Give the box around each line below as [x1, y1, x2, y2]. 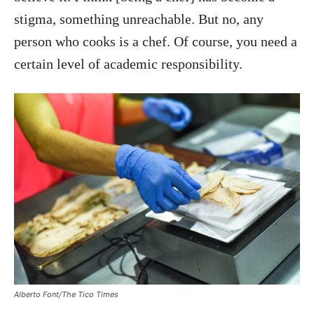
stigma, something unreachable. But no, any [14, 11, 264, 27]
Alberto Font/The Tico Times [14, 289, 118, 299]
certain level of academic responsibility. [14, 56, 243, 72]
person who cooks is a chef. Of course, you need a [14, 34, 297, 50]
